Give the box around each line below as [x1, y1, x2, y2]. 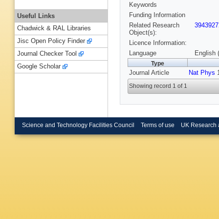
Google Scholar [17, 63, 61, 70]
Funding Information [129, 11, 185, 19]
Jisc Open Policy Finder [17, 37, 85, 45]
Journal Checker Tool [17, 50, 77, 58]
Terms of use [140, 122, 175, 128]
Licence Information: [129, 39, 187, 47]
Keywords [129, 1, 157, 9]
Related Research [129, 22, 179, 29]
